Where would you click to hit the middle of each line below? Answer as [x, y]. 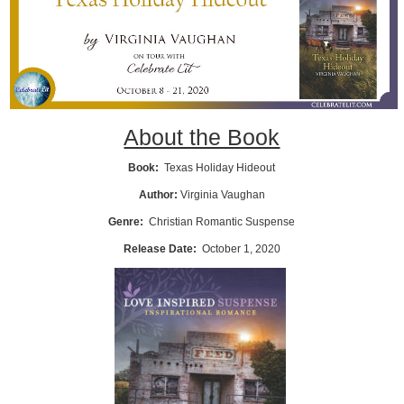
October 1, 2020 [241, 249]
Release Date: [161, 249]
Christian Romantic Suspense [221, 222]
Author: [159, 195]
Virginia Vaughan [222, 195]
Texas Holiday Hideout [220, 168]
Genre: [128, 222]
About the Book [202, 137]
